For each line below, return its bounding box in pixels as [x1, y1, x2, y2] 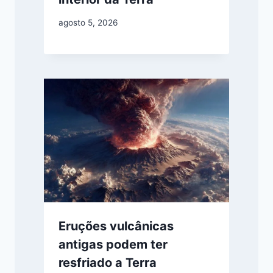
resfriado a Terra [58, 255, 157, 271]
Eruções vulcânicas [58, 219, 174, 234]
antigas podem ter [58, 237, 168, 252]
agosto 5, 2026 [58, 18, 118, 28]
